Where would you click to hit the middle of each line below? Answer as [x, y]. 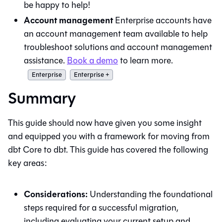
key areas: [28, 163]
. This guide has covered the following [137, 149]
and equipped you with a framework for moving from [109, 136]
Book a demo [92, 60]
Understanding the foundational [150, 194]
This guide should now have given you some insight [105, 123]
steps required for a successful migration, [101, 207]
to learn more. [145, 60]
